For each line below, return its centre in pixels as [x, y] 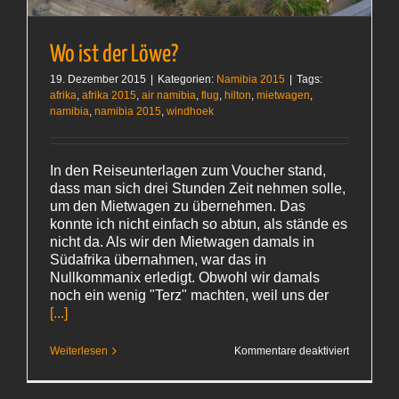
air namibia [169, 96]
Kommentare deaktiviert [292, 351]
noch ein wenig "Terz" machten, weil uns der [189, 296]
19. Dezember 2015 [98, 80]
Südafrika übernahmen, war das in [158, 260]
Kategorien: [187, 80]
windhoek [190, 112]
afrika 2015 [109, 96]
